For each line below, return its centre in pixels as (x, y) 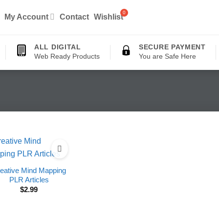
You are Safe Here (168, 56)
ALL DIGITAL (58, 47)
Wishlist (109, 17)
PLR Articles (29, 180)
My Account (27, 17)
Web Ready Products (67, 56)
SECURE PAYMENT (172, 47)
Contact (75, 17)
